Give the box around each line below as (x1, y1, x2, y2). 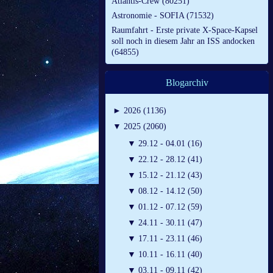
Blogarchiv (165, 77, 208, 88)
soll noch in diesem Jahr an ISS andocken (112, 37, 255, 46)
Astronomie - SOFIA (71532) (112, 11, 214, 21)
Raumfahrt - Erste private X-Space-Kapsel (112, 26, 258, 35)
